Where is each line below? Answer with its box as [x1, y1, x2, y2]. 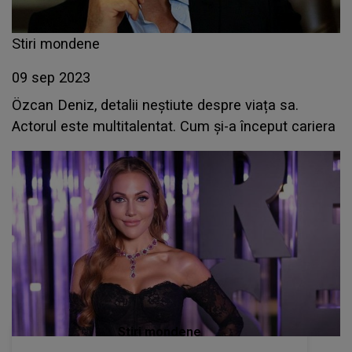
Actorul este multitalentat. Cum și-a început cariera [12, 118, 335, 135]
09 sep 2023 [12, 69, 90, 86]
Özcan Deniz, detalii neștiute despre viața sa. [12, 97, 299, 114]
